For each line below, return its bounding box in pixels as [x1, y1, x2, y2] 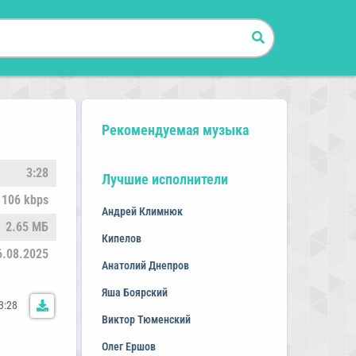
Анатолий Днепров [101, 259, 189, 272]
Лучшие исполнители [101, 171, 228, 188]
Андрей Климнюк [101, 205, 183, 218]
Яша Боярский [101, 286, 168, 299]
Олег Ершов [101, 340, 156, 353]
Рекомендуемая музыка [101, 122, 249, 138]
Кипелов [101, 232, 141, 245]
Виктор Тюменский [101, 313, 191, 326]
